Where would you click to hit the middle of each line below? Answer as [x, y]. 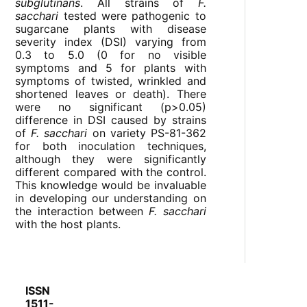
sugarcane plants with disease [111, 28]
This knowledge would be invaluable [111, 185]
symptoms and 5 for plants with [111, 67]
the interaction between [82, 211]
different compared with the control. [111, 172]
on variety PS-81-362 [147, 133]
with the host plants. [68, 224]
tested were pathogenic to [132, 15]
